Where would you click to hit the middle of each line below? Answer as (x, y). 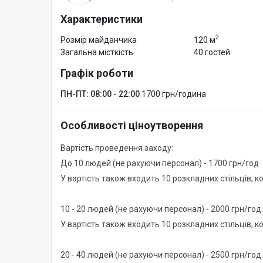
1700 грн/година (174, 94)
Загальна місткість (97, 52)
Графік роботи (97, 73)
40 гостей (212, 52)
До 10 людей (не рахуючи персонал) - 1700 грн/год (160, 163)
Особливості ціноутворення (132, 125)
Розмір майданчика (99, 40)
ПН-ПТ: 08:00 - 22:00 (100, 94)
